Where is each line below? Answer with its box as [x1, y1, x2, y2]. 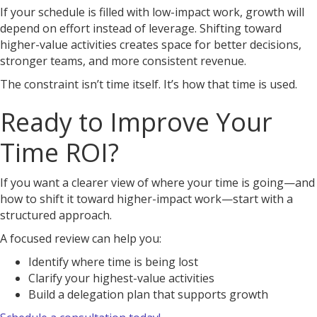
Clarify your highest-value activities [28, 270, 214, 286]
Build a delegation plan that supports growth [28, 287, 268, 302]
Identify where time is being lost [28, 254, 198, 270]
